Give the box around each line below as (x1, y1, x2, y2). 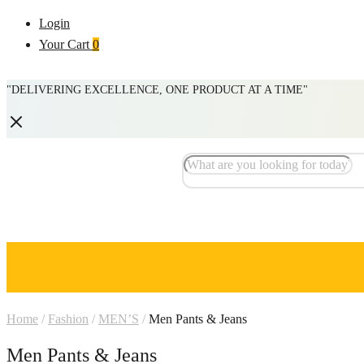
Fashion (48, 312, 89, 326)
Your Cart (39, 37, 89, 51)
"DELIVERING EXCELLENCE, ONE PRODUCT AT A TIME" (6, 84, 308, 96)
